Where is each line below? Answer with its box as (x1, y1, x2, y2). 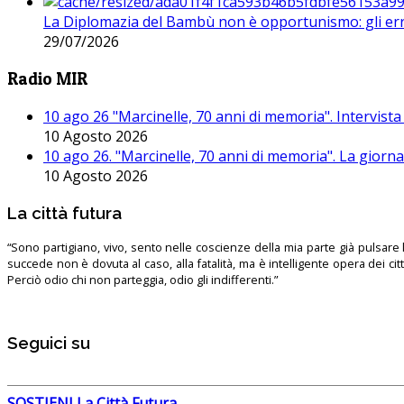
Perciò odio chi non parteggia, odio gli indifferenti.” (7, 271, 278, 289)
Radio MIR (7, 69, 87, 90)
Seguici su (7, 332, 90, 353)
